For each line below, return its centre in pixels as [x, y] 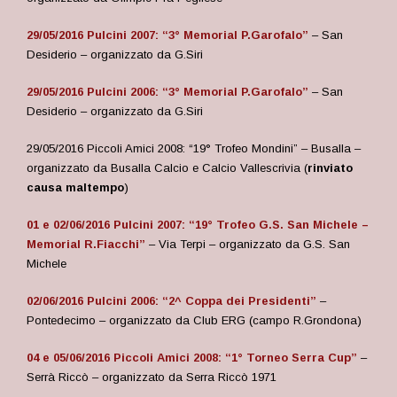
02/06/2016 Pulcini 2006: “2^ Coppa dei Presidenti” [171, 301]
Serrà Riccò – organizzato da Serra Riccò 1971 [152, 377]
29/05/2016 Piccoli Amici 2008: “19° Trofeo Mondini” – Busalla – [194, 148]
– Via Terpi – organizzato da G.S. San [248, 244]
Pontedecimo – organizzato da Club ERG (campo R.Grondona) [194, 320]
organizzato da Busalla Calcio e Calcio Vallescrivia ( [167, 168]
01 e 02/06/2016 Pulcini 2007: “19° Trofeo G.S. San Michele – [198, 225]
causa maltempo [75, 187]
